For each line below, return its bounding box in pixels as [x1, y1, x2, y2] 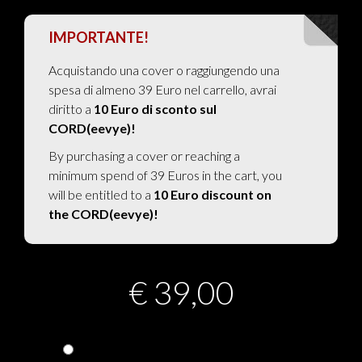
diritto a [48, 101, 94, 116]
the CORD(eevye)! [48, 206, 158, 221]
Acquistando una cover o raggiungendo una [48, 62, 280, 78]
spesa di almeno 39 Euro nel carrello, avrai [48, 82, 276, 97]
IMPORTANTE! [48, 28, 149, 46]
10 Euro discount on [154, 187, 271, 202]
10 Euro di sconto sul [94, 101, 217, 116]
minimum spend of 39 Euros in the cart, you [48, 167, 282, 183]
